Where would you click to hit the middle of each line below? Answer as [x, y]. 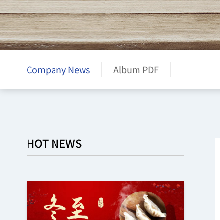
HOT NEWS [54, 143]
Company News [58, 69]
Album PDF [136, 69]
